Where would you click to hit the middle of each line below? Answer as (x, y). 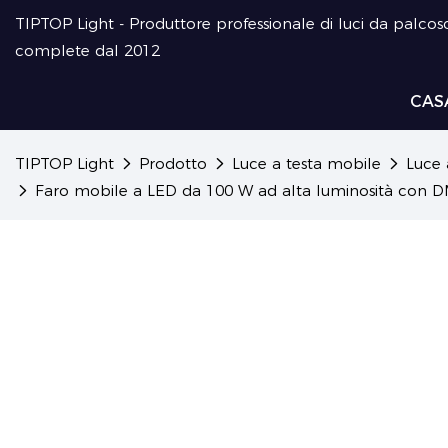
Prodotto (173, 163)
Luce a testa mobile (306, 163)
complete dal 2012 (87, 50)
